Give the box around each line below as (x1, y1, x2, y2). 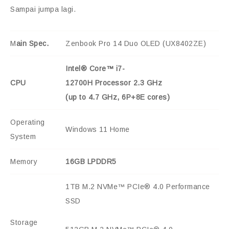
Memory (10, 157, 37, 166)
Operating (10, 118, 45, 127)
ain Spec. (16, 39, 49, 48)
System (10, 132, 36, 141)
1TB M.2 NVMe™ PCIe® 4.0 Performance (65, 182, 210, 191)
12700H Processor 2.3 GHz (65, 79, 162, 87)
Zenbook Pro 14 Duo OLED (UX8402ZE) (65, 39, 206, 48)
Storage (10, 218, 38, 227)
